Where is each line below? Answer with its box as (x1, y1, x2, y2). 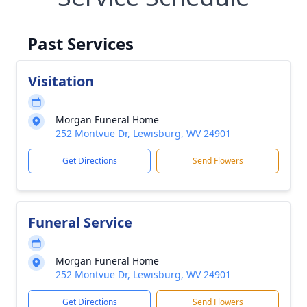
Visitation (28, 72, 94, 90)
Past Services (27, 32, 134, 55)
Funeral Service (28, 213, 132, 232)
